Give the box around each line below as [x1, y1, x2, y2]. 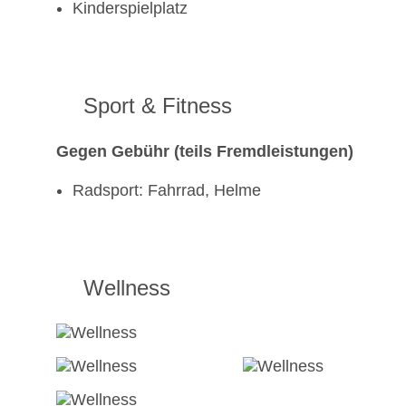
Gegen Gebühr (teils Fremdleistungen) [56, 142, 353, 161]
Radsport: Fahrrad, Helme [72, 181, 261, 200]
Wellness [83, 275, 170, 301]
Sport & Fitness [83, 93, 232, 119]
